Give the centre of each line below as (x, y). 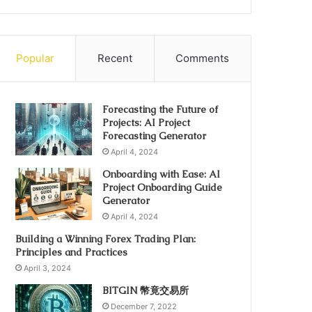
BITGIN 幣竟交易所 (146, 290)
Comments (203, 58)
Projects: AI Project (147, 123)
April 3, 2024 (48, 268)
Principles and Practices (72, 252)
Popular (35, 58)
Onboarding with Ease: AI (162, 174)
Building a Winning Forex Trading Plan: (106, 239)
